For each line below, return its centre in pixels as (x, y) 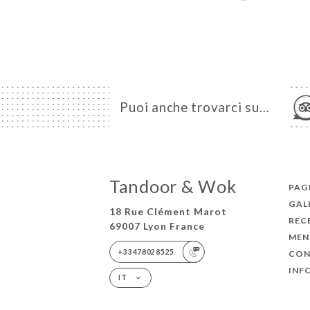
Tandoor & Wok (173, 186)
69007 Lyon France (157, 226)
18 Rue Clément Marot (168, 211)
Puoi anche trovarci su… (195, 107)
